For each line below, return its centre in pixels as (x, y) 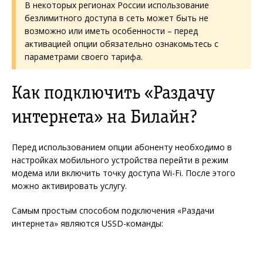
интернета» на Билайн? (105, 117)
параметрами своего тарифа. (84, 56)
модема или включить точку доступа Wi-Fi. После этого (124, 173)
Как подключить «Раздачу (113, 92)
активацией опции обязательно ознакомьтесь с (122, 43)
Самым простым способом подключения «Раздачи (113, 210)
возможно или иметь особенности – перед (111, 31)
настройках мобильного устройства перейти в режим (120, 160)
